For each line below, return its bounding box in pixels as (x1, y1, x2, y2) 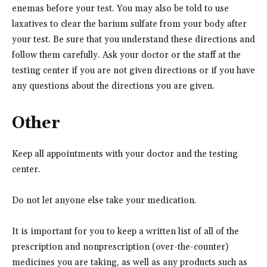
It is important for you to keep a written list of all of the (12, 225, 239, 237)
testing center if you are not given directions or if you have (12, 64, 255, 76)
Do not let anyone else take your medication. (12, 194, 197, 206)
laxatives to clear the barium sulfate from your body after (12, 18, 247, 30)
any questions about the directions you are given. (12, 80, 215, 92)
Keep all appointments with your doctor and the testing (12, 148, 238, 160)
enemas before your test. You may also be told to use (12, 2, 229, 14)
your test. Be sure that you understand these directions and (12, 33, 255, 45)
